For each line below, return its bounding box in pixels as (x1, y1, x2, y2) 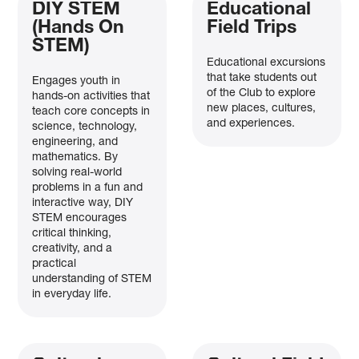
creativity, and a (32, 243, 113, 255)
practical (32, 258, 77, 270)
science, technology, (32, 121, 138, 133)
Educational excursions (206, 57, 325, 69)
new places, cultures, (206, 103, 316, 115)
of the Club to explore (206, 87, 316, 99)
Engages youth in (32, 75, 121, 87)
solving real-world (32, 167, 123, 179)
